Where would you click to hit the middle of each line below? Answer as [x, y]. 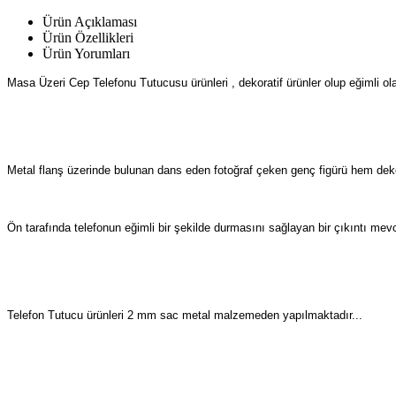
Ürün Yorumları [86, 53]
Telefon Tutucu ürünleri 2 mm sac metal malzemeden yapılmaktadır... [185, 315]
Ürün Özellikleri [88, 37]
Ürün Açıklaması [90, 21]
